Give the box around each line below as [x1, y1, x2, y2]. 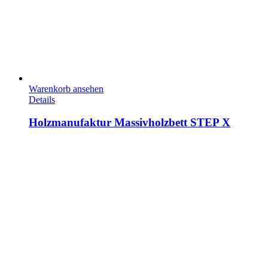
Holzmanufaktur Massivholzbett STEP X [29, 116, 230, 129]
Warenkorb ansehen [29, 83, 103, 94]
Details [29, 94, 55, 105]
